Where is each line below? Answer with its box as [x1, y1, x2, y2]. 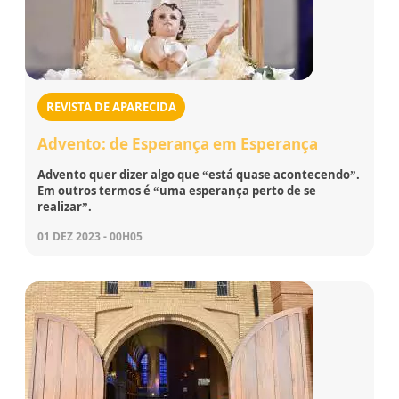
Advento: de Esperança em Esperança [37, 134, 318, 155]
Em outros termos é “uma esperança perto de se [37, 183, 316, 199]
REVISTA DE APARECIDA [46, 99, 176, 116]
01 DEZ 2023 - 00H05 [37, 229, 142, 245]
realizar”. [37, 199, 92, 216]
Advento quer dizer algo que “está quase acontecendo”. [37, 167, 360, 183]
